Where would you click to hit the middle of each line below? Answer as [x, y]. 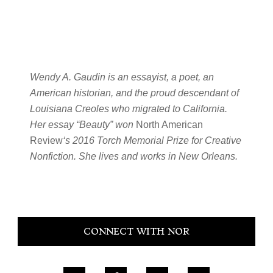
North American [169, 125]
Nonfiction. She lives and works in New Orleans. [135, 156]
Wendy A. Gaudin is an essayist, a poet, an [122, 77]
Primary [36, 215]
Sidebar [37, 237]
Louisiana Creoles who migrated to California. [128, 109]
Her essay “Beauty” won [83, 125]
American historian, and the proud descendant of [134, 93]
